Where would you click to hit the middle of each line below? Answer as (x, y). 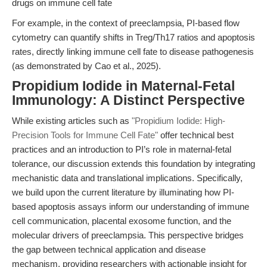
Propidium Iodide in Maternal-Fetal (123, 86)
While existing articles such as (72, 121)
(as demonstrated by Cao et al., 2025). (86, 66)
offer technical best (196, 135)
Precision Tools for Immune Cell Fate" (85, 135)
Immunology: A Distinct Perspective (128, 100)
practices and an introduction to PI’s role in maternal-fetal (122, 149)
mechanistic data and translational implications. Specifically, (127, 178)
